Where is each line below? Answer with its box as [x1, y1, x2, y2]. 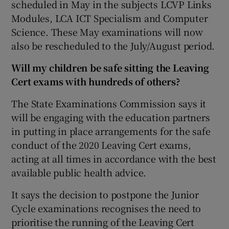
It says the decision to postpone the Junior [11, 187, 199, 201]
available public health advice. [11, 165, 147, 179]
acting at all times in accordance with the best [11, 151, 217, 165]
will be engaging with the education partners [11, 110, 210, 124]
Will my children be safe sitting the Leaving [11, 60, 209, 74]
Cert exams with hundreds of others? [11, 74, 180, 88]
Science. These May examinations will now [11, 25, 203, 38]
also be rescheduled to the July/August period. [11, 38, 215, 52]
